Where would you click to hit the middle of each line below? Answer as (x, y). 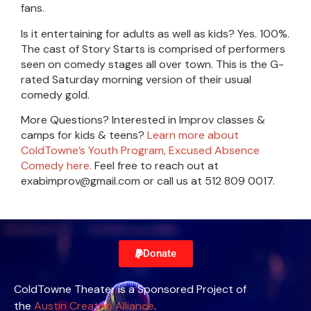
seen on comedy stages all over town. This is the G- (152, 64)
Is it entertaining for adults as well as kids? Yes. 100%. (155, 33)
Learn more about (193, 135)
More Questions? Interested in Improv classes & (143, 119)
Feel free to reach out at (155, 165)
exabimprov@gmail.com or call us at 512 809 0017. (148, 180)
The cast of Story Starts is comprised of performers (153, 49)
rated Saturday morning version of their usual (136, 79)
